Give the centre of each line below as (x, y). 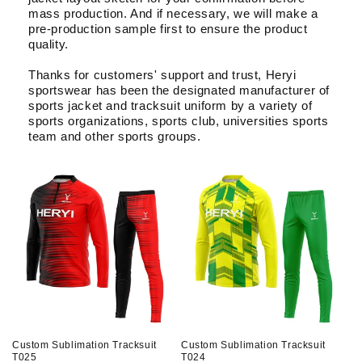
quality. (48, 44)
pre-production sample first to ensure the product (168, 29)
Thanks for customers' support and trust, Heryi (162, 75)
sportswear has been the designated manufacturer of (179, 90)
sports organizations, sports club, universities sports (179, 121)
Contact (40, 51)
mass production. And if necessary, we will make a (173, 13)
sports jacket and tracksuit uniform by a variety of (170, 105)
